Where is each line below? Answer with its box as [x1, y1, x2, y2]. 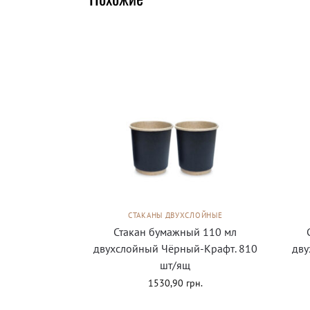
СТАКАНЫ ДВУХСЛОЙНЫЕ [128, 210, 223, 220]
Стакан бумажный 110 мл [113, 224, 237, 239]
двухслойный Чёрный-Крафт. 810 [93, 241, 257, 255]
